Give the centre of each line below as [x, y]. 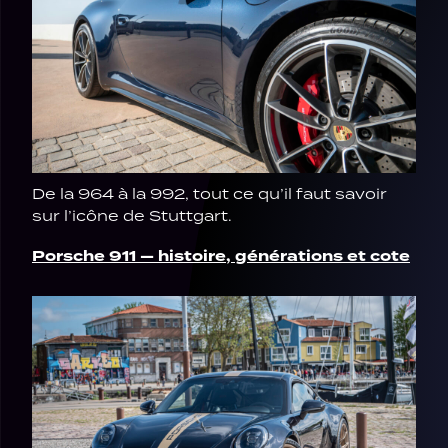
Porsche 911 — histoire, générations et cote [221, 256]
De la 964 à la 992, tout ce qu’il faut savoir [209, 193]
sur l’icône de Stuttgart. [132, 215]
